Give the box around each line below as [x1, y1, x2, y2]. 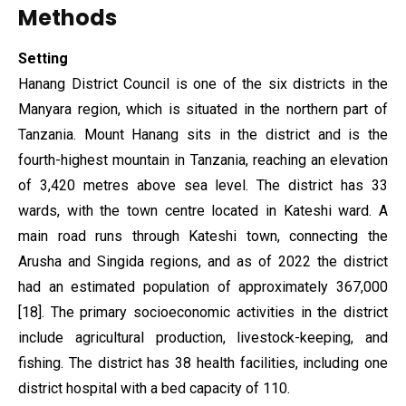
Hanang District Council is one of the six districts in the [18, 75, 388, 92]
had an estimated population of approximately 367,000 [18, 278, 388, 295]
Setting [18, 50, 68, 67]
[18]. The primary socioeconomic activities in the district [18, 304, 388, 321]
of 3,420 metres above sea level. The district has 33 [18, 177, 388, 194]
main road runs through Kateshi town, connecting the [18, 227, 388, 245]
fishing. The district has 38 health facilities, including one [18, 354, 388, 372]
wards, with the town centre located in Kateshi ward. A [18, 202, 388, 219]
